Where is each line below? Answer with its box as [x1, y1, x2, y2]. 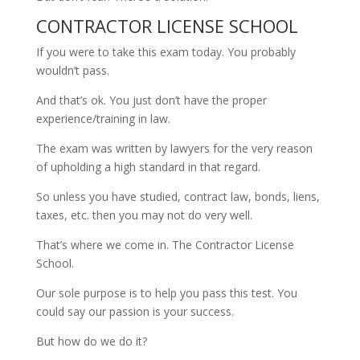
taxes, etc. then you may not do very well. [35, 207, 256, 223]
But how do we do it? [35, 333, 150, 350]
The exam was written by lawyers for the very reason [35, 141, 313, 157]
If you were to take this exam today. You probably [35, 44, 296, 60]
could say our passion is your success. [35, 304, 237, 320]
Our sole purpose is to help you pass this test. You [35, 285, 297, 301]
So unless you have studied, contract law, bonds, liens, [35, 189, 320, 205]
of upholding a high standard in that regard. [35, 159, 264, 175]
